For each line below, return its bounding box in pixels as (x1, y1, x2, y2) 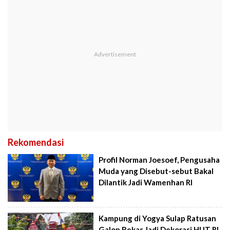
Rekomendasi (8, 136, 64, 148)
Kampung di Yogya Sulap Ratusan (99, 214, 217, 223)
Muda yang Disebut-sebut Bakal (99, 166, 214, 176)
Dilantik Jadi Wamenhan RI (99, 177, 193, 187)
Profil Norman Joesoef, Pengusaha (99, 155, 220, 164)
